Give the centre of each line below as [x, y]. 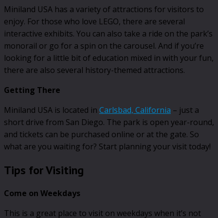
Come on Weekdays [42, 193]
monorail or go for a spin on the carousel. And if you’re [104, 46]
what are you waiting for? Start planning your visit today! [107, 147]
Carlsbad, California [135, 110]
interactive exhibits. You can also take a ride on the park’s [108, 34]
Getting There [32, 90]
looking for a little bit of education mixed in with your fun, [109, 58]
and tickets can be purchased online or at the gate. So [101, 135]
